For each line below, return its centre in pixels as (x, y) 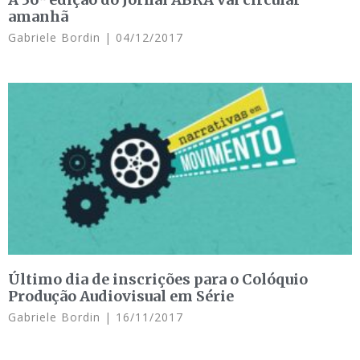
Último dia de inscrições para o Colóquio (158, 279)
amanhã (38, 16)
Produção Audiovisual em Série (121, 296)
